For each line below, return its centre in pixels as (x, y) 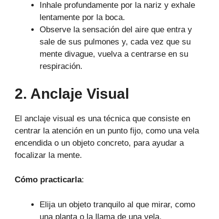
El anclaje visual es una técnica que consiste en (102, 118)
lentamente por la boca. (82, 18)
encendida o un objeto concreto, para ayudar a (99, 143)
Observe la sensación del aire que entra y (116, 30)
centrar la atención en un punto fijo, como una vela (107, 131)
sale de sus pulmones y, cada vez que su (115, 42)
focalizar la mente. (48, 155)
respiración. (61, 66)
